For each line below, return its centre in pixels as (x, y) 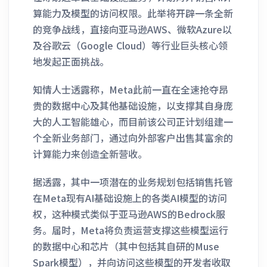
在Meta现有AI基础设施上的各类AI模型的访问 (130, 198)
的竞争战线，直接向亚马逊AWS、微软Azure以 (132, 29)
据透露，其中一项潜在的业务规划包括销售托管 (133, 181)
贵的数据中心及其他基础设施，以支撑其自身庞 (133, 105)
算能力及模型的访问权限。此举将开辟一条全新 (133, 13)
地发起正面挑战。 (71, 61)
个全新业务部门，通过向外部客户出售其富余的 (133, 137)
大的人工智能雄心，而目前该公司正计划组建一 (133, 121)
